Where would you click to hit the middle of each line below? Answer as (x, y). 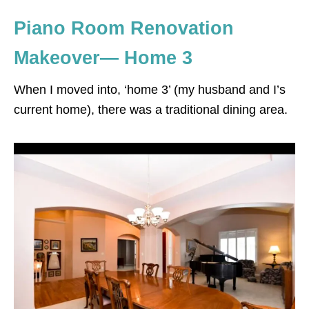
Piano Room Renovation (124, 28)
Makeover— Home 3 (103, 58)
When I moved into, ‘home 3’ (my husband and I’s (150, 89)
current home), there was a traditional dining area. (151, 109)
